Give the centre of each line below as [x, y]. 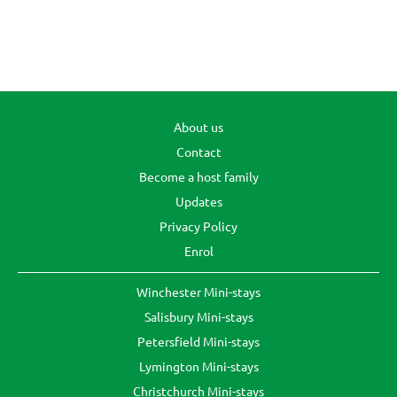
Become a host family [198, 177]
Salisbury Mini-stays [198, 317]
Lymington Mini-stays [198, 366]
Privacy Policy [198, 226]
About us [198, 127]
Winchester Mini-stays [198, 292]
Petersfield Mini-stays [198, 342]
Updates [198, 202]
